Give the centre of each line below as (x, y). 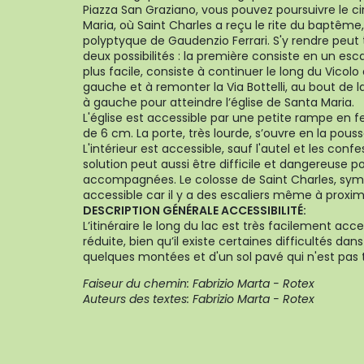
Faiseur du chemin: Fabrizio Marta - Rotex (199, 284)
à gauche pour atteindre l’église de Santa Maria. (219, 102)
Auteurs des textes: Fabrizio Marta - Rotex (199, 299)
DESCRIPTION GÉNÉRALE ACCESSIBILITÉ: (195, 210)
